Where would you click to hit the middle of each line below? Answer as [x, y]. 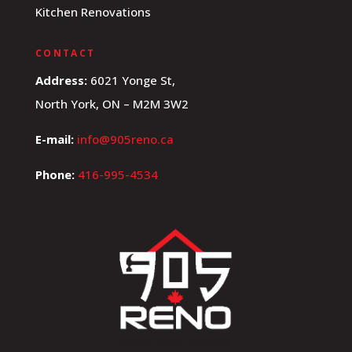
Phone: [55, 175]
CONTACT [65, 53]
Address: [61, 81]
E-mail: [54, 139]
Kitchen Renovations [93, 12]
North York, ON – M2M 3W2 [112, 104]
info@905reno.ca [125, 139]
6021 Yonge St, [131, 81]
